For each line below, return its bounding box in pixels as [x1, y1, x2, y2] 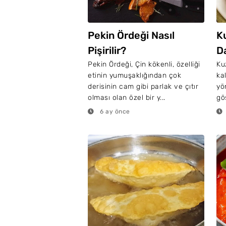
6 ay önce [98, 108, 130, 115]
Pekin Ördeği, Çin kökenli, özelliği [88, 60, 200, 69]
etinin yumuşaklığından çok [88, 71, 181, 80]
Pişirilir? [88, 44, 126, 56]
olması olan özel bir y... [88, 93, 165, 102]
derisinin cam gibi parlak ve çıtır [88, 82, 198, 91]
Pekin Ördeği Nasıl [88, 29, 175, 41]
